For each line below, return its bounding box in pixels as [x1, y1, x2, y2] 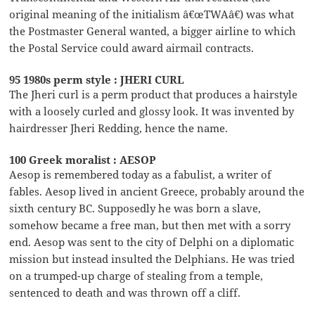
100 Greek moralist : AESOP [9, 152, 157, 167]
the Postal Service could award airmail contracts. [9, 40, 255, 55]
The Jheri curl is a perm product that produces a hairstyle [9, 86, 298, 101]
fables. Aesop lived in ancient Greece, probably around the [9, 184, 305, 198]
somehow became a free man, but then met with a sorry [9, 217, 291, 232]
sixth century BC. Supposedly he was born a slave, [9, 200, 262, 215]
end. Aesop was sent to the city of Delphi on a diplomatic [9, 234, 295, 249]
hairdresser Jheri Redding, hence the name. [9, 120, 229, 135]
